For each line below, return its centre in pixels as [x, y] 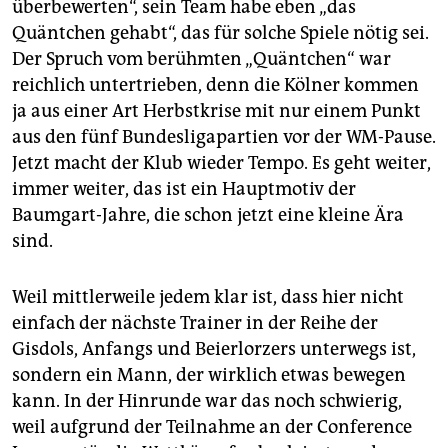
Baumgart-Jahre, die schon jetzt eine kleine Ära [208, 215]
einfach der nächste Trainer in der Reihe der [195, 323]
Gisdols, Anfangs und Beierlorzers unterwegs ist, [214, 349]
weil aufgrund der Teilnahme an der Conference [212, 427]
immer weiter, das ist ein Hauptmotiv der [184, 189]
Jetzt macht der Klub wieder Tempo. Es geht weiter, [221, 163]
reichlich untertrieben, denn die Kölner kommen [215, 85]
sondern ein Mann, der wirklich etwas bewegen [209, 375]
